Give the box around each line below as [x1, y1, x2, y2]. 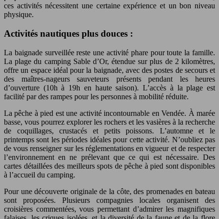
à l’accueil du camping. [4, 170, 75, 179]
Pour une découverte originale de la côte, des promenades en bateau [4, 187, 215, 196]
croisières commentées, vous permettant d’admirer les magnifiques [4, 204, 215, 213]
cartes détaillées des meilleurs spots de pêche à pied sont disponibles [4, 161, 215, 170]
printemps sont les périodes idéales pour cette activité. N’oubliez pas [4, 135, 215, 144]
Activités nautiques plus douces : [4, 28, 133, 39]
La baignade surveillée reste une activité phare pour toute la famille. [4, 48, 215, 57]
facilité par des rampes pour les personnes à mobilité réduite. [4, 92, 189, 101]
